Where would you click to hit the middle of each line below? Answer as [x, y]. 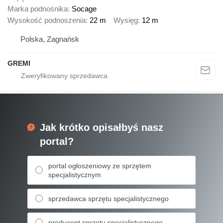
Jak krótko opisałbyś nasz [102, 127]
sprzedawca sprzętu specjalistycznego [109, 198]
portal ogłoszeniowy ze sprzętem [100, 166]
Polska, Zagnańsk [50, 39]
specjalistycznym [75, 174]
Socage [84, 9]
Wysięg [126, 20]
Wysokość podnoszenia [47, 20]
